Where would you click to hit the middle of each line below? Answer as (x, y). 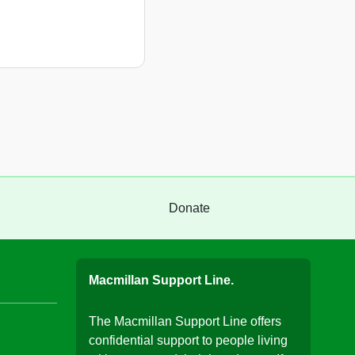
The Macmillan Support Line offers (185, 321)
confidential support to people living (188, 340)
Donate (189, 208)
